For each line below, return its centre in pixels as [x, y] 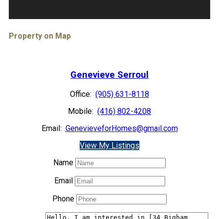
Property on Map [40, 36]
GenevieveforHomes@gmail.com [121, 128]
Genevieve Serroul [109, 75]
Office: [82, 94]
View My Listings [109, 145]
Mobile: [82, 111]
